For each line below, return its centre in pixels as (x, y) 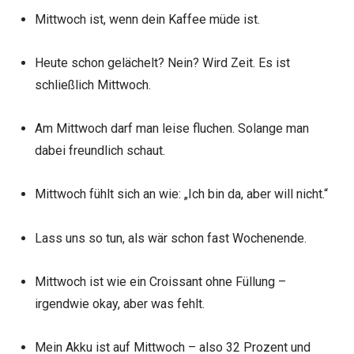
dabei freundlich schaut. (100, 151)
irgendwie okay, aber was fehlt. (119, 303)
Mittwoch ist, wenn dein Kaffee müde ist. (147, 19)
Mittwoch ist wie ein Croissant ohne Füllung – (160, 281)
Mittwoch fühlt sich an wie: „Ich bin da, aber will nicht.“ (181, 194)
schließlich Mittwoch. (92, 85)
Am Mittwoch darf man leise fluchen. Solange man (171, 129)
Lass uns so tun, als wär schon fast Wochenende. (170, 238)
